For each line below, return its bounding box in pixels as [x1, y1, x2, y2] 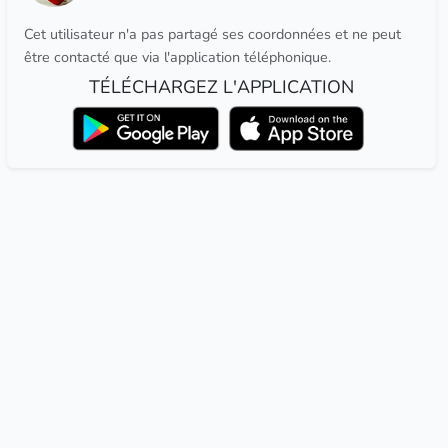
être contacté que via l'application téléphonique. [23, 47, 331, 67]
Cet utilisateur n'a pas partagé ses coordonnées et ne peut [23, 24, 401, 44]
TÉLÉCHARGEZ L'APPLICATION [88, 75, 354, 99]
